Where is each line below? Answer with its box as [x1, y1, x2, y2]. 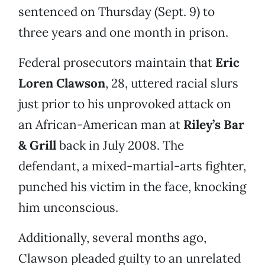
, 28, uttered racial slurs [105, 75, 238, 92]
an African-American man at [18, 117, 183, 133]
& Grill [18, 137, 56, 154]
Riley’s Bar [183, 117, 244, 133]
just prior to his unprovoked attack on [18, 96, 231, 112]
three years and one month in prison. [18, 24, 228, 41]
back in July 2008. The [56, 137, 184, 154]
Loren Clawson [18, 75, 105, 92]
